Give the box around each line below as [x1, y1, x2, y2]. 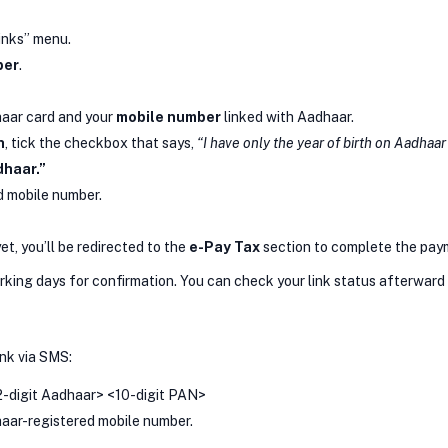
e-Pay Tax [189, 238, 260, 255]
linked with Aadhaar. [221, 108, 354, 125]
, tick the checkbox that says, [5, 134, 197, 151]
